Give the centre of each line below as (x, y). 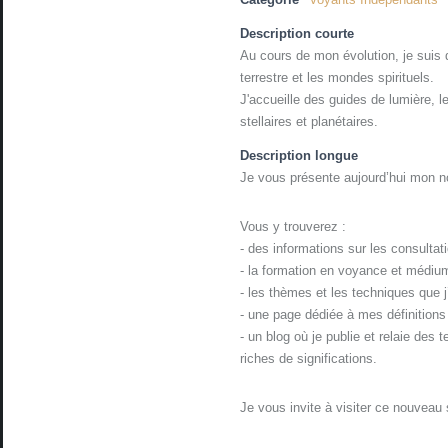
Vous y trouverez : (293, 227)
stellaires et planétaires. (309, 122)
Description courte (297, 34)
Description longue (299, 156)
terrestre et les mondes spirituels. (337, 78)
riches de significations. (309, 359)
